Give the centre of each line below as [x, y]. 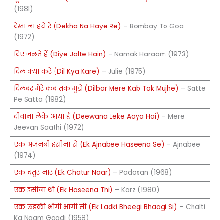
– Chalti [191, 207]
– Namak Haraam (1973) [147, 54]
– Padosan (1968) [141, 172]
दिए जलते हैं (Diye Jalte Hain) [60, 54]
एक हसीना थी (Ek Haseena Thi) [63, 190]
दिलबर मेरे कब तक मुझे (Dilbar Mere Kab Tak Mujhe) [96, 88]
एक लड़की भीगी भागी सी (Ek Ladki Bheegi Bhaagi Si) [95, 207]
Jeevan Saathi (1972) [49, 127]
